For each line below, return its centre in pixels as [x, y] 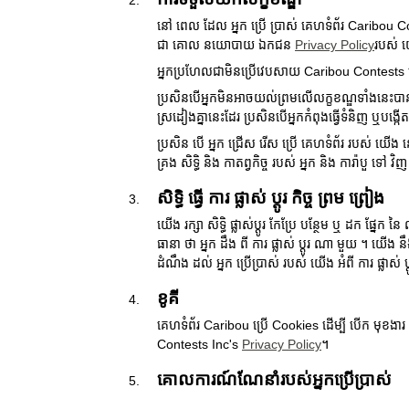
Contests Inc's [199, 344]
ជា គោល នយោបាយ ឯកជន [226, 45]
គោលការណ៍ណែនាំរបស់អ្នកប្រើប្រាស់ [274, 379]
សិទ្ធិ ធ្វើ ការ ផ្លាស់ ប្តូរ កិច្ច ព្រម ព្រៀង [271, 198]
